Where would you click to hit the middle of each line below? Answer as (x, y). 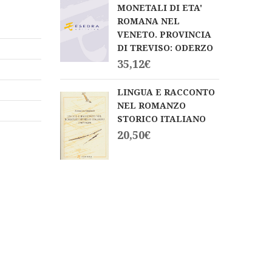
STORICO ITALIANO (161, 118)
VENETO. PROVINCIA (164, 34)
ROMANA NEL (148, 21)
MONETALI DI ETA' (159, 7)
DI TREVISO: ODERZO (165, 47)
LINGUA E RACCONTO (166, 92)
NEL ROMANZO (151, 105)
